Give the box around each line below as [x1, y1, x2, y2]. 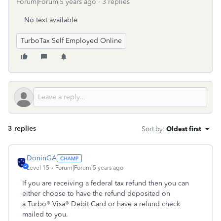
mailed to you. [22, 210, 68, 219]
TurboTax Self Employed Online [21, 37, 122, 45]
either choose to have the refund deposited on [22, 189, 170, 198]
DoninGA [27, 154, 57, 162]
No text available [24, 16, 77, 24]
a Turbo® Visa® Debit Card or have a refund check [22, 200, 180, 208]
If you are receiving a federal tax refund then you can [22, 179, 189, 187]
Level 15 [27, 164, 49, 171]
